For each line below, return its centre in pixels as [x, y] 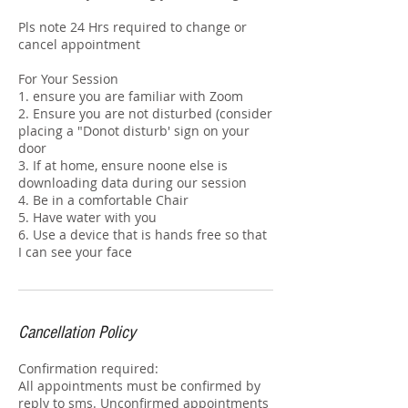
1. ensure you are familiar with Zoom [131, 96]
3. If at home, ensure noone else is [123, 165]
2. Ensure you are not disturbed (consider [145, 113]
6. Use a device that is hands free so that [143, 235]
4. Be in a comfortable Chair [103, 200]
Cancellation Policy [77, 332]
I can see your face [75, 252]
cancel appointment [79, 44]
